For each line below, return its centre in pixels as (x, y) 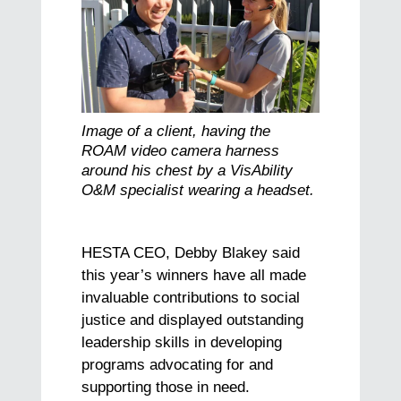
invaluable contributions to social (191, 297)
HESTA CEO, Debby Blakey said (191, 252)
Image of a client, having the (176, 131)
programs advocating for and (178, 364)
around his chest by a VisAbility (188, 170)
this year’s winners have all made (194, 275)
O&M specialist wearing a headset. (198, 190)
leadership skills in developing (182, 342)
